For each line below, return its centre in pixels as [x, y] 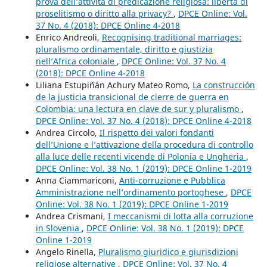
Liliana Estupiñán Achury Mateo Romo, [114, 85]
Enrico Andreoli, [69, 37]
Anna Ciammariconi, [77, 180]
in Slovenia [58, 228]
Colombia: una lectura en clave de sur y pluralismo [138, 108]
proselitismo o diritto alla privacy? [104, 13]
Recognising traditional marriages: [171, 37]
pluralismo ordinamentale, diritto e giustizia [124, 49]
